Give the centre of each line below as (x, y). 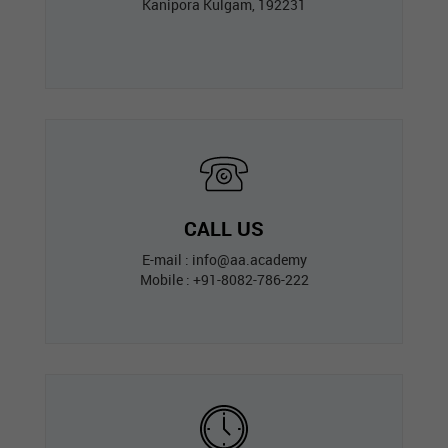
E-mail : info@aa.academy (224, 259)
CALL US (224, 228)
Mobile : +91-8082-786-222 (224, 279)
